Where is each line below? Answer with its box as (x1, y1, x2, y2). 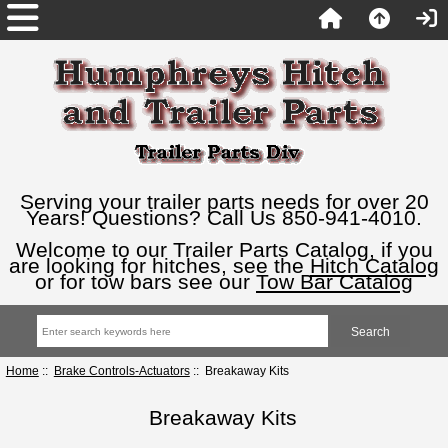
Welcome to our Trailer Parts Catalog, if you (15, 238, 433, 261)
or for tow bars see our (35, 270, 256, 293)
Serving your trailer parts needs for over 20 (19, 190, 429, 213)
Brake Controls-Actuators (53, 363, 190, 377)
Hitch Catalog (310, 254, 439, 277)
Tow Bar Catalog (256, 270, 413, 293)
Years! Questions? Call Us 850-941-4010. (26, 206, 422, 229)
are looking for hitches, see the (9, 254, 310, 277)
